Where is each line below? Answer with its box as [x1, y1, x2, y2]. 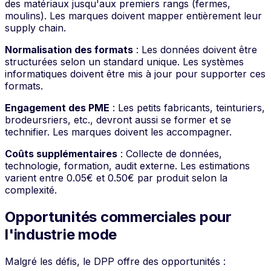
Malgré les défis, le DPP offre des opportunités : [5, 255, 226, 267]
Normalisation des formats [5, 43, 133, 56]
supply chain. [5, 21, 66, 34]
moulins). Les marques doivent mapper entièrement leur [5, 9, 262, 22]
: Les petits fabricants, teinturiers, [109, 101, 265, 114]
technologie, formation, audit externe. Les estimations [5, 159, 250, 172]
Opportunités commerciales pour [5, 207, 232, 226]
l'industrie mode [5, 225, 117, 243]
